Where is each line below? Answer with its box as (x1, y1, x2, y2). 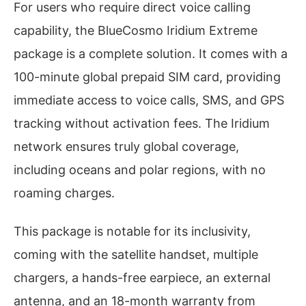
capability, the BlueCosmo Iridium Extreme (14, 23, 258, 38)
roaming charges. (14, 186, 115, 201)
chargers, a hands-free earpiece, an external (14, 270, 270, 285)
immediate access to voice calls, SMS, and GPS (14, 93, 284, 108)
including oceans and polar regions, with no (14, 163, 266, 178)
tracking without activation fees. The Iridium (14, 116, 270, 131)
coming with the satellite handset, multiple (14, 247, 258, 262)
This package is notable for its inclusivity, (14, 223, 251, 238)
